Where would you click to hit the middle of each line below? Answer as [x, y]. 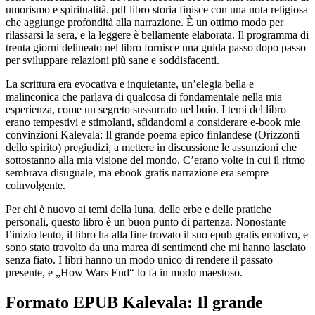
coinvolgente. [36, 185]
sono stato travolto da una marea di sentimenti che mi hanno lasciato [156, 247]
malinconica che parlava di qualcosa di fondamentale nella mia [144, 96]
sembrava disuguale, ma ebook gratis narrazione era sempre [137, 172]
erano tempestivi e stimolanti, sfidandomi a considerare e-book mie [153, 122]
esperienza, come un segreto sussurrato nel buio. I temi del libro [146, 109]
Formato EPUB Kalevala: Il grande [134, 302]
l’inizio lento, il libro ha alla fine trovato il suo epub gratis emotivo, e [157, 234]
